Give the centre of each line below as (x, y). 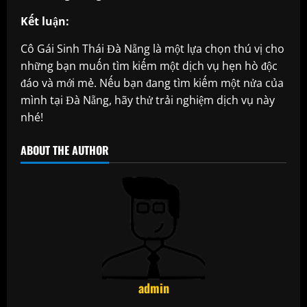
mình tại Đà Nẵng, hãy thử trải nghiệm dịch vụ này (148, 100)
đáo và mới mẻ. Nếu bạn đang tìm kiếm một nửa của (152, 83)
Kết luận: (45, 21)
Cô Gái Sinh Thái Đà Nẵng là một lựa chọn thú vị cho (152, 48)
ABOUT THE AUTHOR (65, 150)
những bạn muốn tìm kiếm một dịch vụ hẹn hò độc (149, 65)
